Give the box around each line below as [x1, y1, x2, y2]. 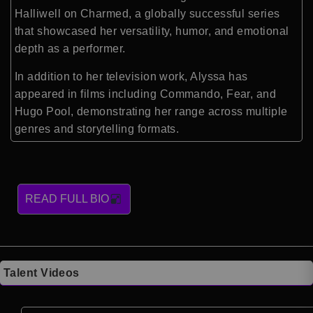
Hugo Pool [15, 105, 71, 117]
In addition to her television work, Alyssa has [15, 70, 248, 82]
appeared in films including [15, 87, 160, 100]
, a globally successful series [129, 8, 280, 20]
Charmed [80, 8, 129, 20]
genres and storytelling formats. [15, 122, 180, 135]
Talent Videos [3, 266, 80, 279]
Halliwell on [15, 8, 80, 20]
